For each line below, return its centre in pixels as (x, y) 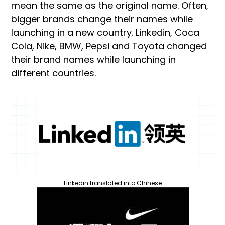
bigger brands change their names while (102, 19)
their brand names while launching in (93, 59)
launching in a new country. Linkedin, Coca (105, 32)
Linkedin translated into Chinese (113, 183)
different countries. (53, 73)
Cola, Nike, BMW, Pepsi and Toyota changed (109, 46)
